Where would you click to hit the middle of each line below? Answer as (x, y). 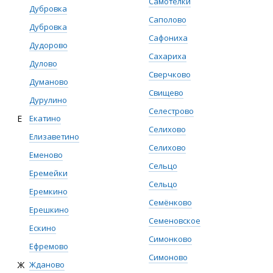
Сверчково (170, 74)
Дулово (43, 63)
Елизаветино (54, 136)
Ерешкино (49, 210)
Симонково (170, 239)
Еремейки (48, 173)
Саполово (168, 19)
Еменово (46, 155)
